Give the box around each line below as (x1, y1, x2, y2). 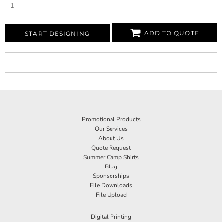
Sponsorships (93, 171, 129, 180)
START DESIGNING (24, 29, 90, 37)
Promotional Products (81, 115, 141, 123)
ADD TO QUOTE (144, 29, 200, 37)
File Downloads (90, 181, 132, 189)
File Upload (95, 190, 127, 199)
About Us (98, 134, 124, 142)
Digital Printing (90, 212, 131, 221)
